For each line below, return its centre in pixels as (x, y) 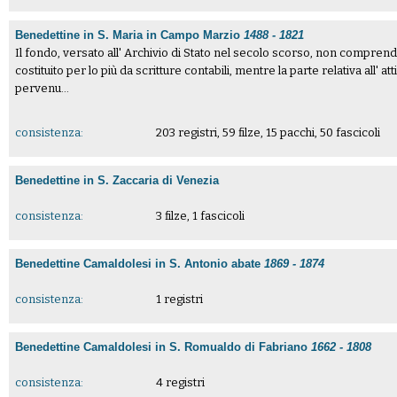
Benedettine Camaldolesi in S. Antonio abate (140, 264)
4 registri (180, 383)
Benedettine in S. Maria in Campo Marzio (130, 35)
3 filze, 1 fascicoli (200, 215)
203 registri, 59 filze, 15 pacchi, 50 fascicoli (268, 132)
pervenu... (43, 88)
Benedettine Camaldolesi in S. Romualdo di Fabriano (163, 347)
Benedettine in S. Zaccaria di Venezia (117, 180)
